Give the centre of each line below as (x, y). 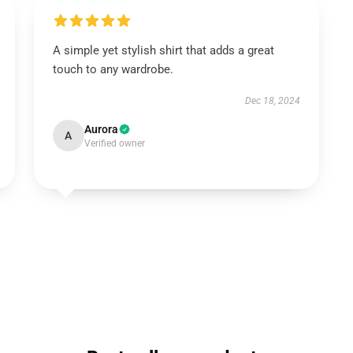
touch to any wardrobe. (113, 69)
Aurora (101, 129)
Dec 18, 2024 (273, 101)
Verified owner (114, 143)
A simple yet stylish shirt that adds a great (163, 50)
